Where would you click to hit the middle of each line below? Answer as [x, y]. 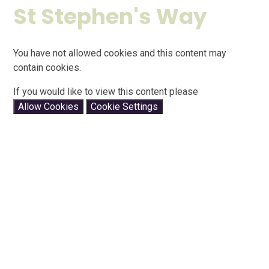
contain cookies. [47, 67]
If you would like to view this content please [106, 91]
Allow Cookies [49, 106]
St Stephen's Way [110, 17]
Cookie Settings [125, 106]
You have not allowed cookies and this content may [120, 53]
